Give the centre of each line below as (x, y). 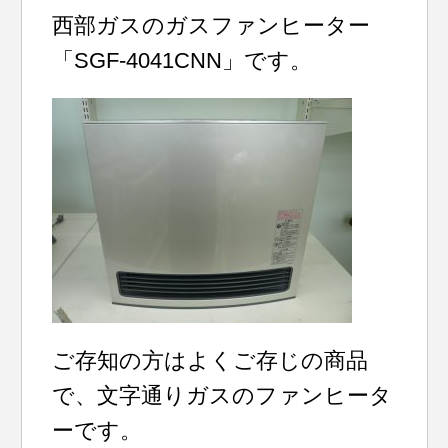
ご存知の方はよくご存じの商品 (210, 360)
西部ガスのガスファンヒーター (211, 25)
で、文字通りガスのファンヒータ (222, 395)
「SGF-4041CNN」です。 (182, 60)
